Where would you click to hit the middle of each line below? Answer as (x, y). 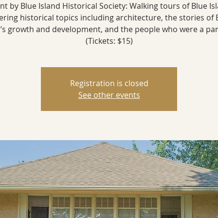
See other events (109, 95)
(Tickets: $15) (109, 41)
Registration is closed (109, 83)
